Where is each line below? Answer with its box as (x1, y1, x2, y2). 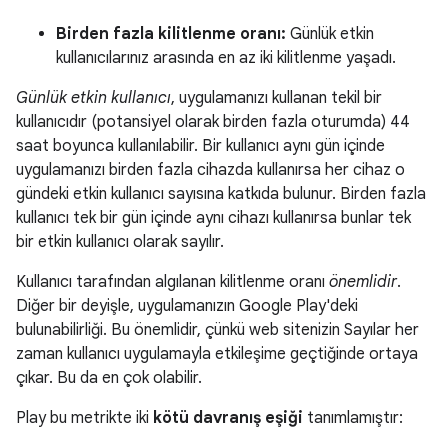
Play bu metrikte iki (16, 408, 153, 428)
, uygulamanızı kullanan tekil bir (171, 88, 382, 108)
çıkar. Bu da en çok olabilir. (16, 368, 202, 388)
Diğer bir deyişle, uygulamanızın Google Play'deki (16, 296, 358, 316)
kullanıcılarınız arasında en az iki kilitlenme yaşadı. (56, 48, 396, 68)
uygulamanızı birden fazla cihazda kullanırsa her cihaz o (16, 160, 405, 180)
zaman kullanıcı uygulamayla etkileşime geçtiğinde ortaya (16, 344, 418, 364)
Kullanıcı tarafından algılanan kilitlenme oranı (16, 272, 329, 292)
